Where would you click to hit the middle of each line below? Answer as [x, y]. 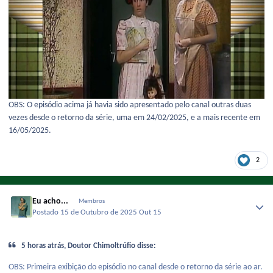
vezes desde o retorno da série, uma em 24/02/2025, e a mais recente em [134, 118]
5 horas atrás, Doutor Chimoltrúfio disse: [89, 246]
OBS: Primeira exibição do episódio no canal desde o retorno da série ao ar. [136, 267]
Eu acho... [51, 202]
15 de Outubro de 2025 [100, 213]
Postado [47, 213]
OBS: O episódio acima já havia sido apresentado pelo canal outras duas [130, 105]
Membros [91, 202]
